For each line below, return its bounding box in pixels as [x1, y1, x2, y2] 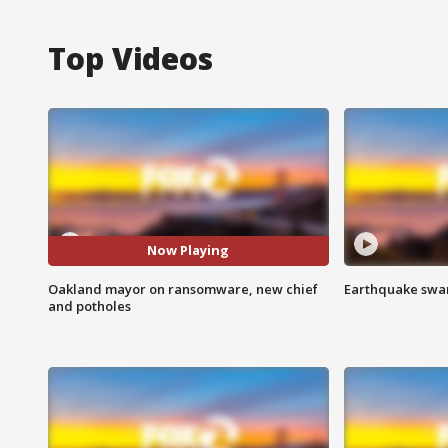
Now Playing [147, 241, 230, 260]
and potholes [48, 296, 131, 315]
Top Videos [48, 37, 213, 79]
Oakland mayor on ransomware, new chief [48, 279, 318, 298]
